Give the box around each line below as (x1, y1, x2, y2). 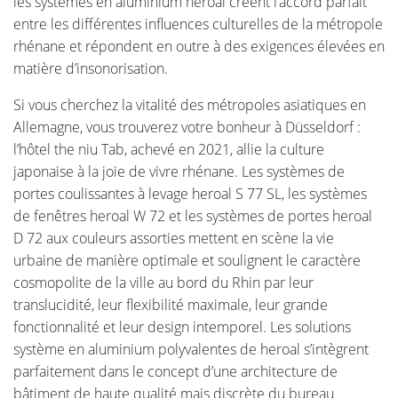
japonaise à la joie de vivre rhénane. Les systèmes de (13, 161, 345, 181)
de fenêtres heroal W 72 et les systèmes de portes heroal (13, 205, 372, 226)
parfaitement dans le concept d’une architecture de (13, 361, 338, 381)
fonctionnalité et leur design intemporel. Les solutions (13, 316, 351, 337)
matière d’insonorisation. (13, 58, 168, 78)
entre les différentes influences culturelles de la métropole (13, 13, 383, 34)
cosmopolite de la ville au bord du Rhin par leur (13, 272, 314, 292)
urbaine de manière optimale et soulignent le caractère (13, 250, 361, 270)
